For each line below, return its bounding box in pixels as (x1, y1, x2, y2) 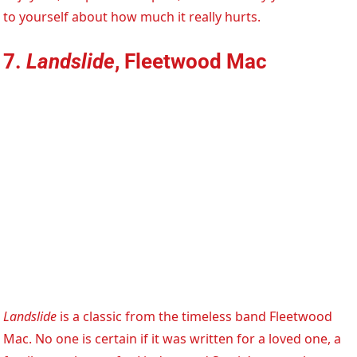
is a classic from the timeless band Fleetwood (57, 308, 333, 326)
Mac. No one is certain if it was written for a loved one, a (3, 330, 342, 348)
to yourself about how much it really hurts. (3, 8, 261, 26)
